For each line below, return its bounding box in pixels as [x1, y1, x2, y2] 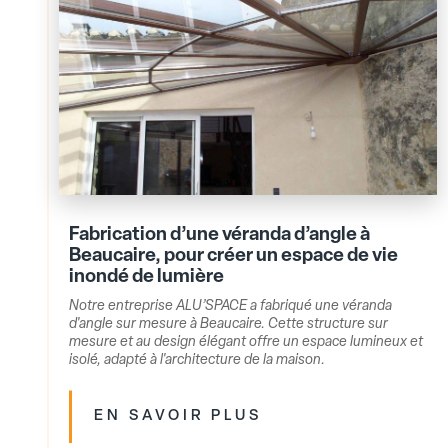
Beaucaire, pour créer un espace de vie [69, 247, 399, 267]
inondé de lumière [69, 268, 225, 288]
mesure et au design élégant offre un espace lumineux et [69, 335, 424, 351]
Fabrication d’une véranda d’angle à [69, 226, 371, 246]
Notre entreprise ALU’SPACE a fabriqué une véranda [69, 299, 393, 315]
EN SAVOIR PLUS [94, 409, 263, 425]
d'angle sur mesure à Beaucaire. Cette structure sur [69, 317, 389, 333]
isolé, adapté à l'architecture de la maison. [69, 353, 326, 369]
